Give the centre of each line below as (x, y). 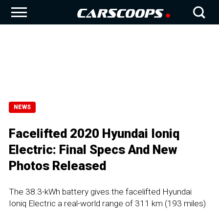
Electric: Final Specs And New (93, 150)
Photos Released (57, 166)
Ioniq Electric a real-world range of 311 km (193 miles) (107, 203)
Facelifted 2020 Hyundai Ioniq (94, 133)
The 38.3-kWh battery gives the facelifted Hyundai (100, 192)
